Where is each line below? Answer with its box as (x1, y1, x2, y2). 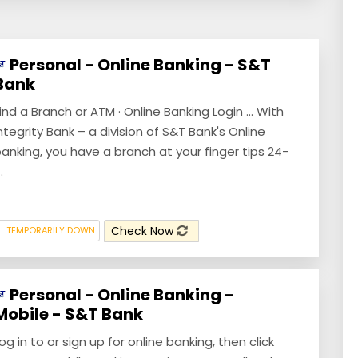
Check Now (111, 223, 177, 240)
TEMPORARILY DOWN (6, 224, 95, 237)
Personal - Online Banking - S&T (6, 53, 271, 76)
